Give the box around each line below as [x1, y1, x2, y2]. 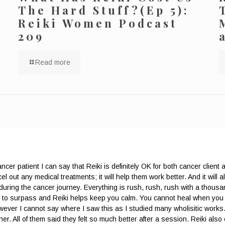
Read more [35, 58, 70, 66]
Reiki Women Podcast [18, 15, 177, 31]
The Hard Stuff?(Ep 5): [18, 2, 189, 18]
